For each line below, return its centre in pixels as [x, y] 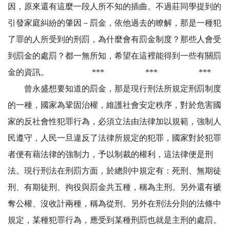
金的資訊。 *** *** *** [109, 72]
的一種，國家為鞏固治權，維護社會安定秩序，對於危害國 [114, 105]
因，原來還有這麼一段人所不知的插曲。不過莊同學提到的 [114, 7]
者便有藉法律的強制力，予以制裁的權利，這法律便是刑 [110, 155]
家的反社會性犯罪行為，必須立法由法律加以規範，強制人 [114, 122]
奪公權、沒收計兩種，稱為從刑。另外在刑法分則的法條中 [114, 204]
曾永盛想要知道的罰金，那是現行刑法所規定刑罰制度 [114, 89]
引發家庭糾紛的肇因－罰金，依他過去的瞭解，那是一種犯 [114, 23]
